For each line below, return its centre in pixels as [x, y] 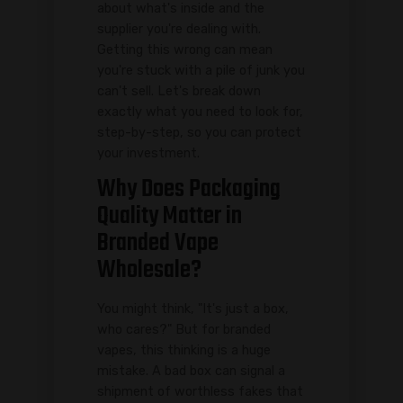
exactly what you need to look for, [200, 112]
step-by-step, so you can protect [199, 132]
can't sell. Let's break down [179, 91]
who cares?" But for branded [184, 330]
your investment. [148, 153]
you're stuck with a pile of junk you [201, 70]
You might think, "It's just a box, [193, 309]
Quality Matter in [170, 217]
